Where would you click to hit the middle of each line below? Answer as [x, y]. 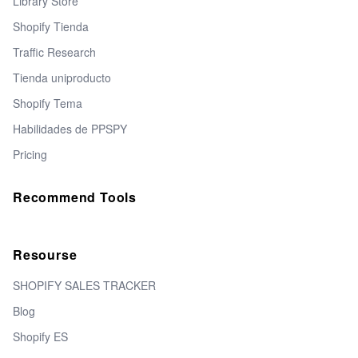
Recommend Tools [75, 197]
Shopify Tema [48, 103]
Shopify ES [40, 336]
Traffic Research [54, 52]
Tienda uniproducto [62, 78]
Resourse [45, 255]
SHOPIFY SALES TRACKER [84, 285]
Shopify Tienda [51, 26]
